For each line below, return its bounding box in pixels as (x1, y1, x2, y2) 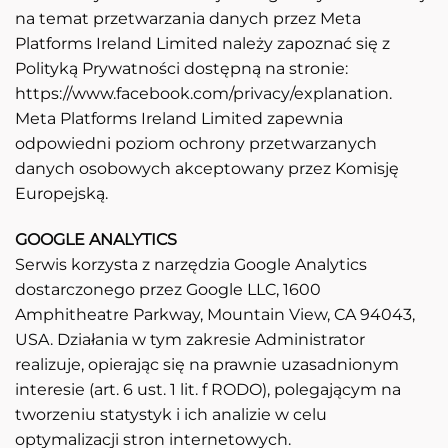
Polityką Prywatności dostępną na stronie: (15, 59, 348, 79)
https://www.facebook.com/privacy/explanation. (15, 84, 392, 104)
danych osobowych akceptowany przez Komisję (15, 159, 399, 179)
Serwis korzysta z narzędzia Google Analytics (15, 254, 367, 274)
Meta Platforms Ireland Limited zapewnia (15, 109, 343, 129)
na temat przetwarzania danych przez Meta (15, 9, 361, 29)
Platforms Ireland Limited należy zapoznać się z (15, 34, 390, 54)
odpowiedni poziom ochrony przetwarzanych (15, 134, 377, 154)
